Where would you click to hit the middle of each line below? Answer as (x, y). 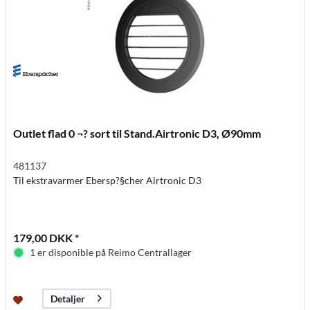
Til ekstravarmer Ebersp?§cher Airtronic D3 (108, 180)
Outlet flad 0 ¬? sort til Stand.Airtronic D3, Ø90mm (137, 133)
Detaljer (68, 298)
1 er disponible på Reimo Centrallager (111, 252)
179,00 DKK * (46, 237)
